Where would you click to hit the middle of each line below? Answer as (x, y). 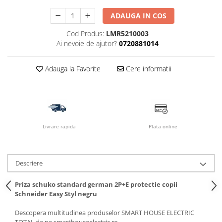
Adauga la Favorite (72, 69)
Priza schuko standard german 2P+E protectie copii (96, 185)
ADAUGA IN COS (139, 16)
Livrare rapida (59, 127)
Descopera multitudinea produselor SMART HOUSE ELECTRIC (105, 213)
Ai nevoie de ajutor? (86, 44)
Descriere (29, 163)
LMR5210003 (127, 34)
